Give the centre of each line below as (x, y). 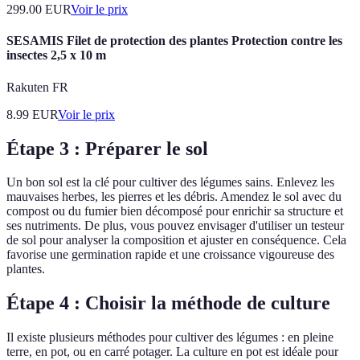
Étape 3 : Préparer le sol (107, 148)
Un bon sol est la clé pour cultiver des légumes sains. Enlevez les (170, 182)
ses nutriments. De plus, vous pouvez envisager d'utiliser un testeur (175, 226)
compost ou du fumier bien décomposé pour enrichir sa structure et (175, 211)
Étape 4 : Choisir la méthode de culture (168, 303)
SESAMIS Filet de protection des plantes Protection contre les (174, 41)
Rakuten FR (37, 87)
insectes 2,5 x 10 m (56, 55)
